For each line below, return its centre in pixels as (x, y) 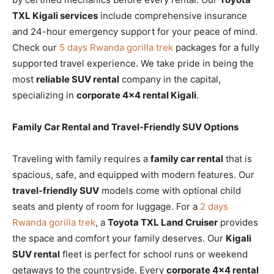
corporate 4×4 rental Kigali (136, 95)
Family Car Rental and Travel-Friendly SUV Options (125, 127)
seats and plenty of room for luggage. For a (106, 206)
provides (238, 222)
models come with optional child (170, 190)
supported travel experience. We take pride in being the (133, 63)
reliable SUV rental (78, 79)
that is (238, 158)
